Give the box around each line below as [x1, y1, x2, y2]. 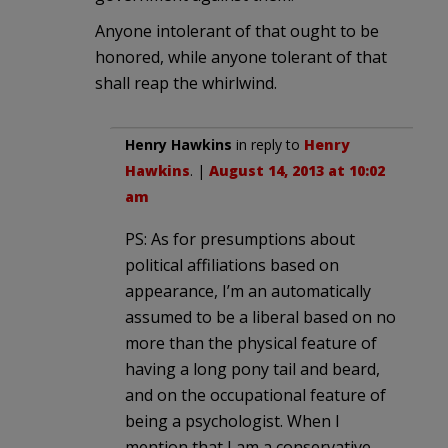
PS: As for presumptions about [125, 227, 355, 250]
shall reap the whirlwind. [95, 71, 277, 94]
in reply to [232, 134, 304, 154]
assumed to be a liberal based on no [125, 305, 396, 328]
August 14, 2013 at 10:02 [209, 160, 385, 180]
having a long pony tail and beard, [125, 357, 380, 380]
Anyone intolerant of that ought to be [95, 19, 379, 42]
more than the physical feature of [125, 331, 377, 354]
